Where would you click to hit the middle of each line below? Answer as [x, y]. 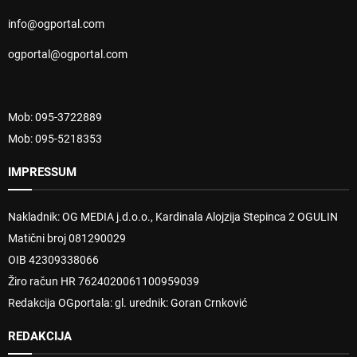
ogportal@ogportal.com [68, 54]
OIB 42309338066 [53, 259]
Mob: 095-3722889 [55, 117]
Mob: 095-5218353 [55, 138]
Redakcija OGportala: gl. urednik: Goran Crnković [127, 302]
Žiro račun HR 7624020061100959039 [104, 281]
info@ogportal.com [56, 24]
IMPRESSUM [42, 172]
